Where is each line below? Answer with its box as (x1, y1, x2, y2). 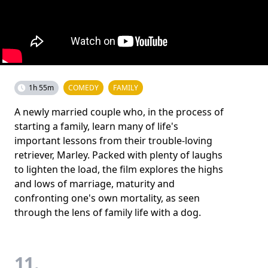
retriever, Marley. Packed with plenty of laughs (14, 148, 223, 162)
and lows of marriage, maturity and (14, 176, 175, 190)
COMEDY (68, 82, 99, 93)
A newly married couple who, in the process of (14, 105, 224, 118)
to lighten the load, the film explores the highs (14, 162, 223, 176)
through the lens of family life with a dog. (14, 205, 201, 219)
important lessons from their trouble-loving (14, 133, 212, 147)
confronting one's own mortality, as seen (14, 191, 200, 205)
